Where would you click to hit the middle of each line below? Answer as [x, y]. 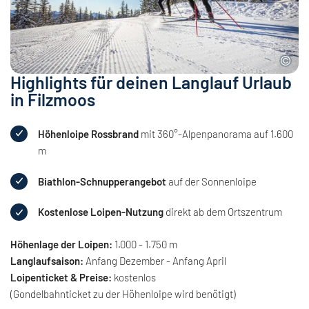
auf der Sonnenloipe [211, 181]
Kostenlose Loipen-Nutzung [100, 212]
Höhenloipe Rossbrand [88, 133]
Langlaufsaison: [47, 260]
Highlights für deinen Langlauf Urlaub [151, 82]
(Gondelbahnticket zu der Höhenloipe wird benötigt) [123, 293]
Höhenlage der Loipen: [61, 244]
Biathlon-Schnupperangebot [102, 181]
